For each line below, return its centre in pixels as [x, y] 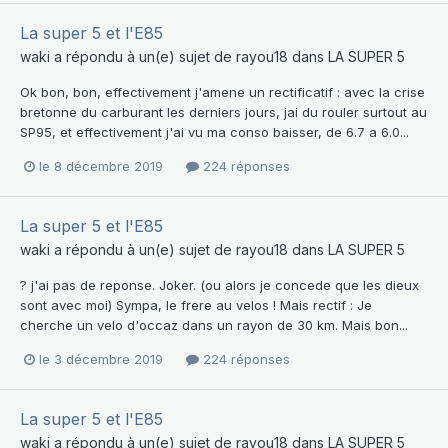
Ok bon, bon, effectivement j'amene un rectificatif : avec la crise [222, 91]
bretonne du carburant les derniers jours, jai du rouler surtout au [223, 111]
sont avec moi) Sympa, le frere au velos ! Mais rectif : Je [196, 304]
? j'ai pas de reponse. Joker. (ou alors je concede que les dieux [219, 284]
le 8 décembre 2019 [101, 165]
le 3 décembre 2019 [101, 358]
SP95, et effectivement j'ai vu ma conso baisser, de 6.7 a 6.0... [214, 131]
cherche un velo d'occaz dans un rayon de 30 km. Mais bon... [214, 324]
